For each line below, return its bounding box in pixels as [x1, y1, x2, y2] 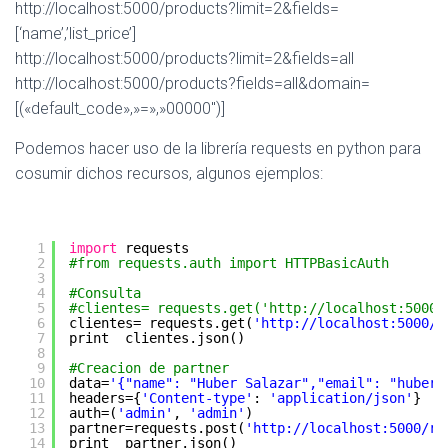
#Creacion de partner [69, 360, 229, 376]
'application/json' [269, 390, 413, 406]
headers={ [69, 390, 141, 406]
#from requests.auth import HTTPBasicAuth [69, 255, 389, 271]
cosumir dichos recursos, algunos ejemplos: [15, 164, 323, 183]
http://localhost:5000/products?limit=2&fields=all [15, 49, 354, 68]
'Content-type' [141, 390, 253, 406]
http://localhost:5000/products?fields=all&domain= [15, 74, 370, 93]
